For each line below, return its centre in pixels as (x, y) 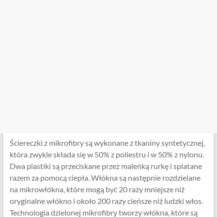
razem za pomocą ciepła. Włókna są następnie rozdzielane (105, 178)
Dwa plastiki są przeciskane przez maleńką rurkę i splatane (106, 166)
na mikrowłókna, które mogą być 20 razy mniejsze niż (97, 189)
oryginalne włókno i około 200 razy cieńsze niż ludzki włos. (106, 201)
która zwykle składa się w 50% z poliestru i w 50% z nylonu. (107, 154)
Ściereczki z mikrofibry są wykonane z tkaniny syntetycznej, (107, 143)
